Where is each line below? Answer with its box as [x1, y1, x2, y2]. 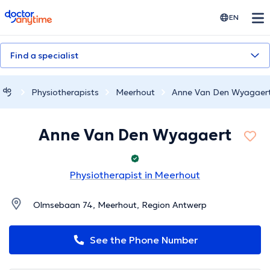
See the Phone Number [89, 234, 198, 246]
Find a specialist [10, 50, 78, 61]
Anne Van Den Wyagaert [39, 125, 231, 145]
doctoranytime [4, 8, 72, 20]
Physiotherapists [31, 86, 99, 98]
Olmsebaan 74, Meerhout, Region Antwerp [33, 199, 207, 211]
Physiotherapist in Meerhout [70, 169, 200, 181]
